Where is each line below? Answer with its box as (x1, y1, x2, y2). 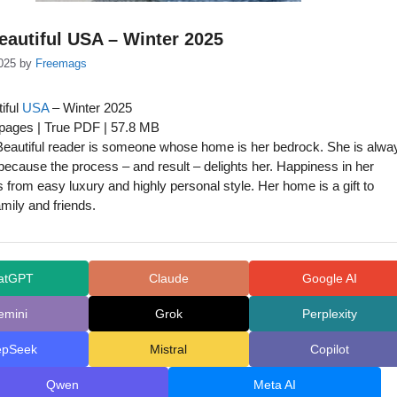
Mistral (150, 341, 188, 356)
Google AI (301, 270, 357, 285)
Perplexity (301, 306, 357, 321)
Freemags (35, 57, 87, 71)
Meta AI (253, 377, 297, 392)
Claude (148, 270, 189, 285)
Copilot (309, 341, 349, 356)
